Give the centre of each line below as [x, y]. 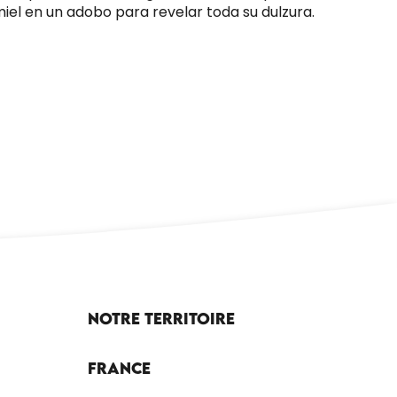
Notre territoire [161, 319]
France [119, 368]
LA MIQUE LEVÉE [147, 157]
